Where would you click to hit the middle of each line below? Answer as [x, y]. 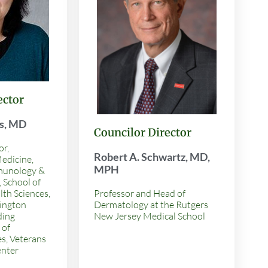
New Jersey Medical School [150, 216]
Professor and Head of [140, 194]
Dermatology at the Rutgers [151, 205]
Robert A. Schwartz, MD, [152, 157]
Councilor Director [143, 133]
